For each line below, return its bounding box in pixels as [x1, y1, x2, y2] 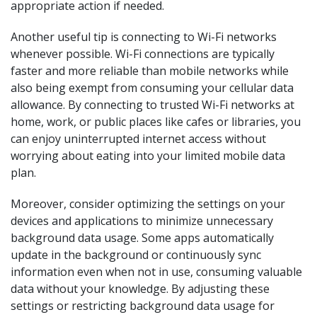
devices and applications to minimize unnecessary [11, 213, 273, 229]
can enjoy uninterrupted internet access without [11, 131, 266, 146]
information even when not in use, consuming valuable [11, 264, 302, 279]
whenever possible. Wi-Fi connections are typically [11, 46, 275, 62]
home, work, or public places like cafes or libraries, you [11, 114, 301, 129]
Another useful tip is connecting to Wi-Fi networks [11, 29, 277, 45]
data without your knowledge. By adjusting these [11, 281, 270, 296]
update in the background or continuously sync [11, 247, 261, 263]
